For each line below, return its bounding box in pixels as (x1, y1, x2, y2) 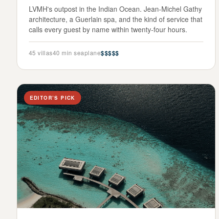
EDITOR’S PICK (29, 94, 75, 101)
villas (36, 48, 53, 57)
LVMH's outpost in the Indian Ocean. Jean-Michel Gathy (28, 3, 202, 14)
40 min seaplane (52, 48, 101, 57)
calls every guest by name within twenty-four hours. (28, 24, 187, 34)
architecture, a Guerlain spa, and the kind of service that (28, 14, 202, 24)
